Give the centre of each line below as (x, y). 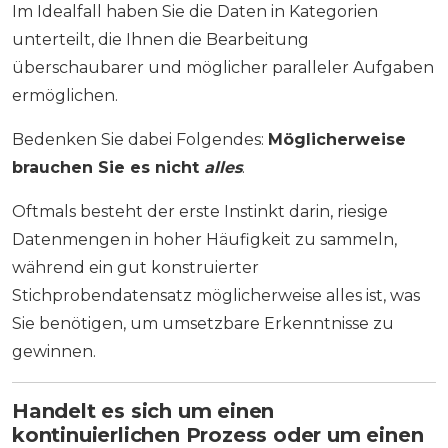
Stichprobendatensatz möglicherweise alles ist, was (216, 296)
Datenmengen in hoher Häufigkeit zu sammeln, (204, 240)
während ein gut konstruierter (135, 268)
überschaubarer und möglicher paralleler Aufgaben (223, 68)
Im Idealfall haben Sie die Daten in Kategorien (195, 12)
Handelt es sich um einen (143, 411)
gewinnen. (54, 352)
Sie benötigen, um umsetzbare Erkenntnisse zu (203, 324)
